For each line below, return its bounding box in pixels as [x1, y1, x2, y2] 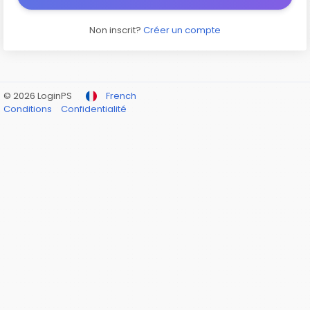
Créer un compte [143, 24, 221, 37]
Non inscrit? [89, 24, 143, 37]
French [106, 89, 136, 102]
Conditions [3, 102, 54, 116]
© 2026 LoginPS [3, 89, 72, 102]
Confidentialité [61, 102, 127, 116]
